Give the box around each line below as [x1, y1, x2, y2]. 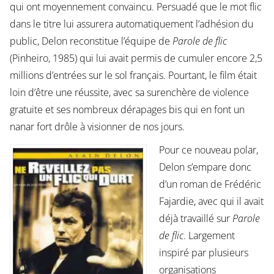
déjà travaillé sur [158, 212, 232, 226]
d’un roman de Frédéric [158, 177, 261, 191]
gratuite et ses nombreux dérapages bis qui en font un [9, 103, 245, 117]
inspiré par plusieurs [158, 246, 248, 260]
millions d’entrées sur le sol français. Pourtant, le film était [9, 68, 257, 83]
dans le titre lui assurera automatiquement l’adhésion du [9, 17, 253, 31]
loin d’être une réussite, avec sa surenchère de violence [9, 86, 249, 100]
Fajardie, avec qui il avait [158, 194, 264, 209]
